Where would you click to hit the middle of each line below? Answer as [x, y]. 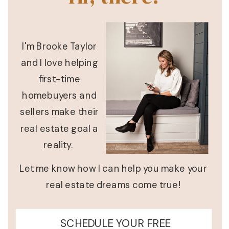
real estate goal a [59, 129]
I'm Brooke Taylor [60, 46]
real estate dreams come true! [113, 185]
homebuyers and [60, 96]
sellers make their [60, 112]
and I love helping [59, 63]
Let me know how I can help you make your [113, 168]
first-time [59, 79]
